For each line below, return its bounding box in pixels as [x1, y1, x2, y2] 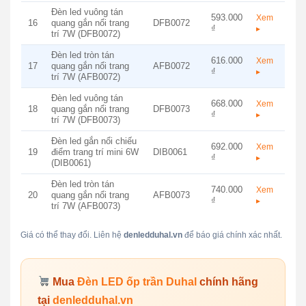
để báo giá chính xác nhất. [182, 229, 282, 240]
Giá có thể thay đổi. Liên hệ [20, 229, 124, 240]
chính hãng [197, 275, 259, 288]
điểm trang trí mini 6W [51, 146, 139, 157]
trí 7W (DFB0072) [51, 28, 120, 39]
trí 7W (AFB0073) [51, 200, 120, 211]
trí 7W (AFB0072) [51, 71, 120, 82]
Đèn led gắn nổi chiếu [51, 135, 137, 146]
